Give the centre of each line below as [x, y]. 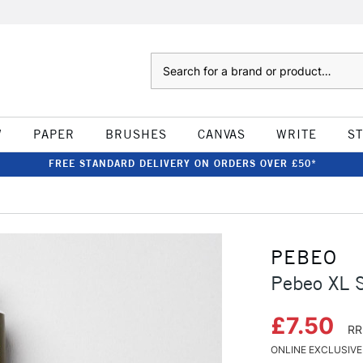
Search [167, 61]
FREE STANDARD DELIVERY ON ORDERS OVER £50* [182, 163]
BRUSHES [136, 134]
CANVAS [221, 134]
